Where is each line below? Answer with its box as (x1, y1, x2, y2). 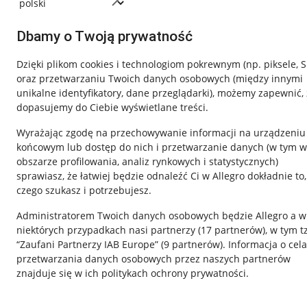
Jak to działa (27, 216, 84, 229)
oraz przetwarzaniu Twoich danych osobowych (16, 72, 233, 85)
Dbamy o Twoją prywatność (16, 28, 193, 45)
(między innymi (233, 72, 303, 85)
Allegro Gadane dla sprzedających (27, 265, 185, 278)
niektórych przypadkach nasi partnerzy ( (16, 223, 201, 236)
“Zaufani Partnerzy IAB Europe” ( (16, 238, 164, 251)
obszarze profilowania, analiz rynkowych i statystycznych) (16, 155, 278, 168)
